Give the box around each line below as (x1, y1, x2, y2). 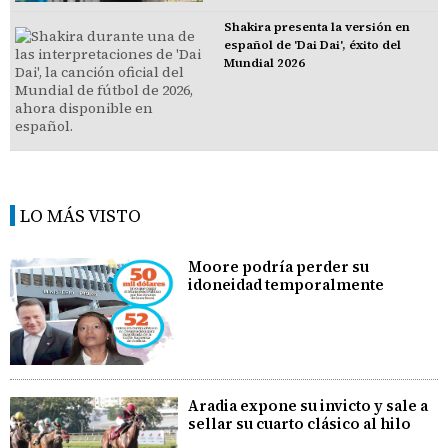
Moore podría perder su (188, 256, 370, 278)
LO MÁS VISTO (20, 203, 141, 229)
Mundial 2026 (223, 55, 305, 72)
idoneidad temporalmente (188, 274, 385, 296)
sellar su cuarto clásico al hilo (188, 413, 412, 434)
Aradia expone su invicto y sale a (188, 395, 429, 416)
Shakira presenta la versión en (223, 19, 410, 36)
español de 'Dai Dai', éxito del (223, 37, 401, 54)
